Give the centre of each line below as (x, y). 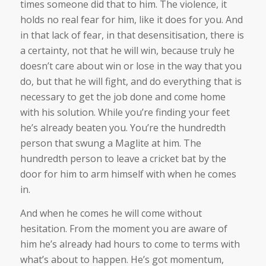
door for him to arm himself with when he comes (128, 174)
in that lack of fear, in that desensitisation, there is (132, 35)
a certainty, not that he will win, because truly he (127, 51)
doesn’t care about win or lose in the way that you (131, 66)
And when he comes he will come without (111, 213)
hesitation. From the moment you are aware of (123, 228)
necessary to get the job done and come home (123, 97)
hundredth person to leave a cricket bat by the (123, 159)
